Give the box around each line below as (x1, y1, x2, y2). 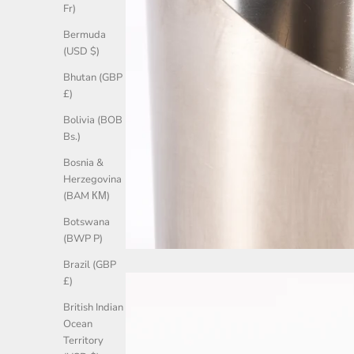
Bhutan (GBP (63, 70, 122, 85)
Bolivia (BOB (63, 113, 122, 128)
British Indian (63, 300, 123, 315)
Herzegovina (63, 172, 122, 187)
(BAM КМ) (63, 189, 110, 204)
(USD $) (63, 44, 100, 59)
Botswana (63, 215, 110, 230)
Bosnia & (63, 156, 104, 171)
